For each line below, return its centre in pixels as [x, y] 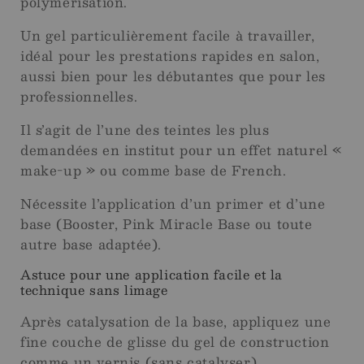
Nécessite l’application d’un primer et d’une [173, 204]
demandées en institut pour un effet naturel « [182, 150]
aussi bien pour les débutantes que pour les [173, 76]
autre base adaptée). [91, 245]
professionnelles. [79, 97]
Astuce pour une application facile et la [152, 275]
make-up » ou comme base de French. [154, 171]
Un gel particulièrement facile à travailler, [168, 36]
